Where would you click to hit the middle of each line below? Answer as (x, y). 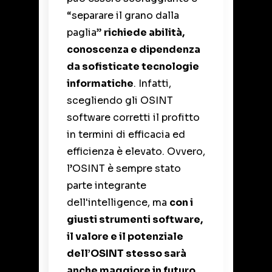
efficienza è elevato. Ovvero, (136, 152)
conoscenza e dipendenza (134, 50)
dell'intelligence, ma (118, 203)
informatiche (100, 84)
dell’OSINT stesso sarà (127, 254)
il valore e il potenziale (125, 237)
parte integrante (107, 186)
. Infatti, (152, 84)
